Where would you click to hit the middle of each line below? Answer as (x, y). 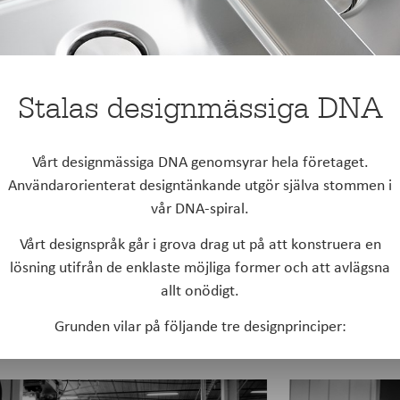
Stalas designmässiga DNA (200, 108)
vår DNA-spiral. (200, 207)
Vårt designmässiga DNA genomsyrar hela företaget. (200, 161)
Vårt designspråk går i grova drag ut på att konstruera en (200, 243)
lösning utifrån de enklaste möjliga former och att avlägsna (200, 266)
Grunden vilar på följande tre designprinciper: (200, 326)
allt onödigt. (200, 289)
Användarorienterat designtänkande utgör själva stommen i (200, 184)
